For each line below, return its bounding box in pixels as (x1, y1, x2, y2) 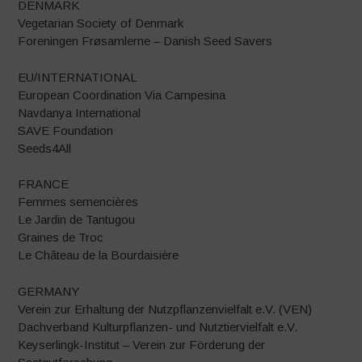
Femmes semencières (18, 195, 139, 208)
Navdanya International (18, 105, 141, 120)
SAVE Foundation (18, 123, 114, 137)
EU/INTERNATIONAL (18, 69, 138, 84)
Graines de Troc (18, 230, 104, 244)
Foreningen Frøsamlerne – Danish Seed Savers (18, 34, 273, 48)
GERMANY (18, 284, 80, 298)
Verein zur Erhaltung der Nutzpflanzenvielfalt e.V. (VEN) (18, 301, 313, 316)
